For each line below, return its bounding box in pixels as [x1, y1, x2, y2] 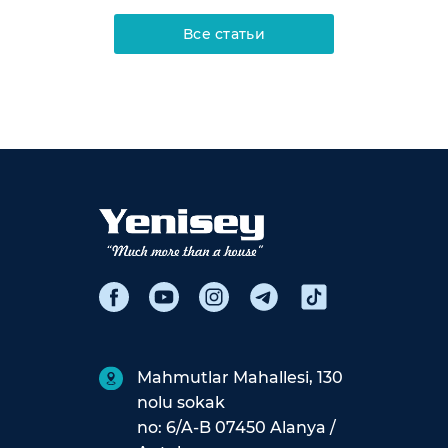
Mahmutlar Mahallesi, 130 [137, 367, 343, 387]
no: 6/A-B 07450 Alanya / [137, 417, 336, 437]
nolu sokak [137, 392, 225, 412]
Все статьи [183, 25, 265, 43]
